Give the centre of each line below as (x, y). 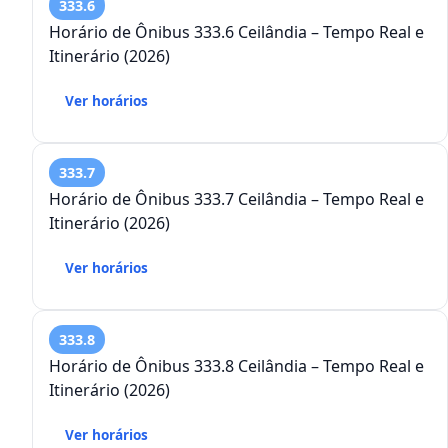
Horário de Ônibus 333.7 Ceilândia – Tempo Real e (236, 199)
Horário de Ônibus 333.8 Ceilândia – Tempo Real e (236, 366)
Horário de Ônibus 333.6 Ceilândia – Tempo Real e (236, 32)
